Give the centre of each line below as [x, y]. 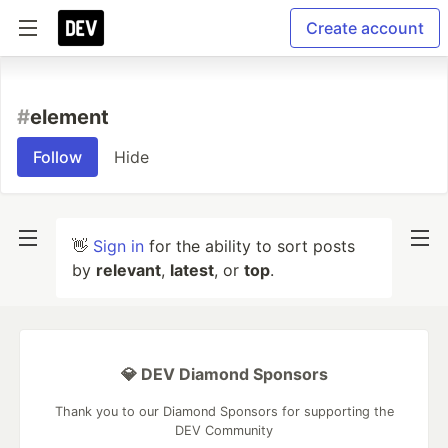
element [69, 117]
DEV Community [224, 430]
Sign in [118, 246]
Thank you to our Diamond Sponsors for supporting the [224, 411]
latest [192, 270]
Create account [365, 28]
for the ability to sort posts [249, 246]
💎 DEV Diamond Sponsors [224, 374]
